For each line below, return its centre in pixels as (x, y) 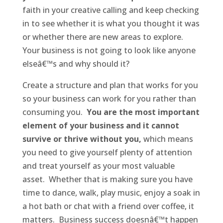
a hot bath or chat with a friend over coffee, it (108, 206)
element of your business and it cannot (101, 126)
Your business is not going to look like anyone (109, 51)
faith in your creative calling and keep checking (111, 10)
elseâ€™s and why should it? (76, 64)
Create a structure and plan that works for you (110, 85)
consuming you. (54, 112)
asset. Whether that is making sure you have (107, 179)
